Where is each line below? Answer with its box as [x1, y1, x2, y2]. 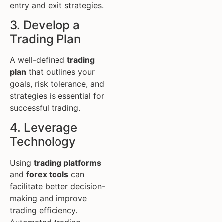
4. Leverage [10, 120, 77, 135]
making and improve [10, 193, 87, 203]
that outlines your [26, 67, 95, 77]
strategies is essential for [10, 91, 104, 101]
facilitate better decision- [10, 181, 105, 191]
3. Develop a [10, 18, 80, 33]
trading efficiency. [10, 205, 77, 215]
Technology [10, 134, 76, 149]
